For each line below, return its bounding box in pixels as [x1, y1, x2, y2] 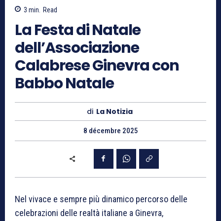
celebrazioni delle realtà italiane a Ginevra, [15, 207, 163, 218]
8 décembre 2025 [83, 126, 138, 136]
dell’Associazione [15, 37, 139, 59]
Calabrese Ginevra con [15, 55, 179, 76]
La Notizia [96, 107, 133, 117]
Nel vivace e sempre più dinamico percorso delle [15, 193, 187, 204]
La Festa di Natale [15, 20, 141, 41]
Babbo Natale [15, 73, 114, 94]
